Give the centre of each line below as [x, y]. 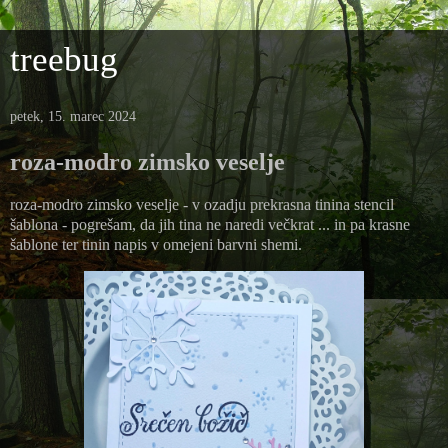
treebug [64, 59]
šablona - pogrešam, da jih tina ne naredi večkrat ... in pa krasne [210, 224]
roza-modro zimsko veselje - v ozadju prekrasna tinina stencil [202, 204]
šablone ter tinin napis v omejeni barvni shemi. [156, 244]
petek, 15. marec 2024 [73, 116]
